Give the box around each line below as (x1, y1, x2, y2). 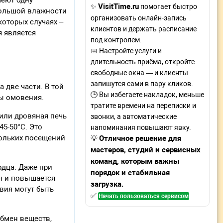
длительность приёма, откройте (91, 58, 195, 66)
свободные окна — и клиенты (91, 69, 188, 77)
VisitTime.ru (98, 2, 139, 11)
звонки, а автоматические (91, 112, 177, 120)
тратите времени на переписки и (91, 102, 196, 110)
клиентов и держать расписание (91, 25, 197, 33)
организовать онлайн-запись (91, 14, 187, 22)
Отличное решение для (99, 134, 181, 143)
